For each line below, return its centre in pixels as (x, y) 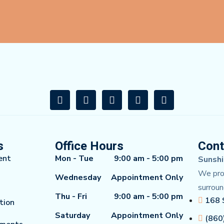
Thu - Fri (71, 197)
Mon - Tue (74, 159)
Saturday (72, 216)
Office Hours (89, 146)
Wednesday (78, 178)
